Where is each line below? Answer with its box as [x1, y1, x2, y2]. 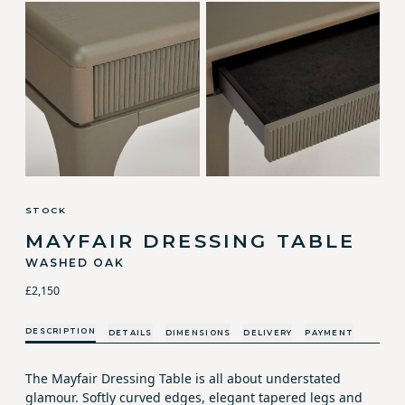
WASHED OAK [25, 255, 125, 269]
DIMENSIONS [165, 328, 231, 338]
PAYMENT [305, 328, 354, 338]
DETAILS [108, 328, 153, 338]
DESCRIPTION [25, 325, 96, 335]
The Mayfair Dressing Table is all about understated [25, 370, 341, 387]
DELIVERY [243, 328, 293, 338]
